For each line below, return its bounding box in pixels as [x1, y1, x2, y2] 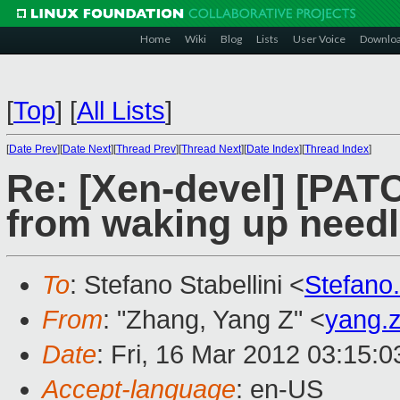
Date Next [62, 143, 111, 155]
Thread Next [181, 143, 241, 155]
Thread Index [304, 143, 369, 155]
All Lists [77, 96, 165, 125]
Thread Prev [116, 143, 176, 155]
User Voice [293, 32, 346, 46]
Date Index [246, 143, 299, 155]
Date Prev [9, 143, 57, 155]
